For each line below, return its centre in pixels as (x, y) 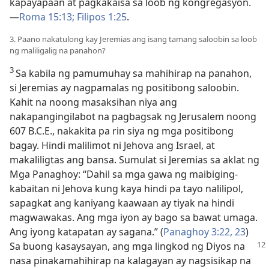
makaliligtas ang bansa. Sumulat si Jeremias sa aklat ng (134, 160)
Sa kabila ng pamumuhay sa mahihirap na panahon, (134, 73)
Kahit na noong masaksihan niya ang (93, 102)
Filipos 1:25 (101, 17)
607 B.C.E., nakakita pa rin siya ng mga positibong (122, 131)
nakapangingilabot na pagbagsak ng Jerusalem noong (133, 116)
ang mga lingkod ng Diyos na (179, 246)
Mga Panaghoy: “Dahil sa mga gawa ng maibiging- (124, 174)
